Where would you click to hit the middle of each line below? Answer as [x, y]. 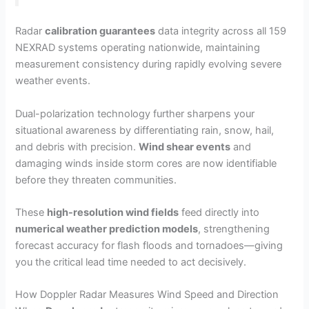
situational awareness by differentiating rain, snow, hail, [145, 130]
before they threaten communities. [96, 180]
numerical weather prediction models [107, 229]
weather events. [53, 81]
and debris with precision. [77, 147]
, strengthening [234, 229]
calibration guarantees [100, 31]
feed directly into [219, 212]
